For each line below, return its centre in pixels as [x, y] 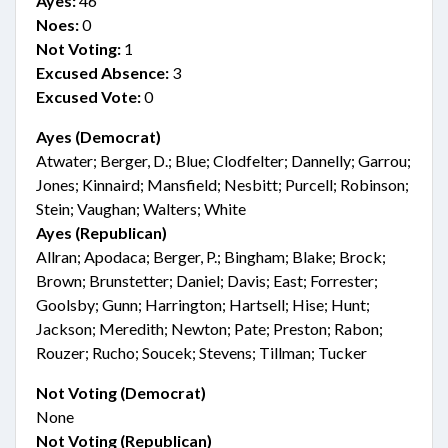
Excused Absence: [102, 72]
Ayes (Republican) [101, 232]
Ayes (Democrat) [98, 136]
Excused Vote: [88, 96]
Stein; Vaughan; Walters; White [141, 208]
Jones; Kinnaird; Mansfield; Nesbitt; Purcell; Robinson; [222, 184]
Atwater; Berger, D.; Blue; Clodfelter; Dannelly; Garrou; [223, 160]
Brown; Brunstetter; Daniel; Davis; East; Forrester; [207, 280]
